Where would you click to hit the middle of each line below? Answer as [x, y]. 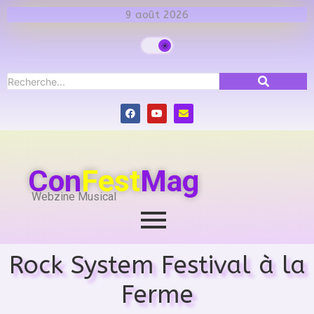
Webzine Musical [74, 197]
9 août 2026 [157, 15]
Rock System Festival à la [157, 265]
